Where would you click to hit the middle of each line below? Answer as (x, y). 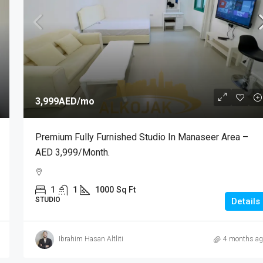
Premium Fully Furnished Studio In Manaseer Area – (141, 137)
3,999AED (56, 101)
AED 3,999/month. (72, 152)
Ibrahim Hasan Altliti (91, 239)
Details (246, 201)
